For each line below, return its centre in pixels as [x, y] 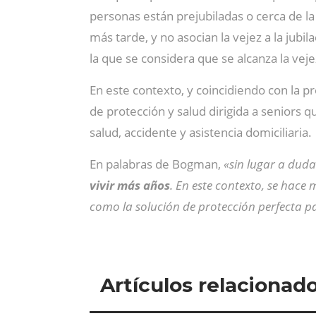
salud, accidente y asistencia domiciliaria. [201, 132]
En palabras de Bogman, [157, 164]
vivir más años [130, 185]
